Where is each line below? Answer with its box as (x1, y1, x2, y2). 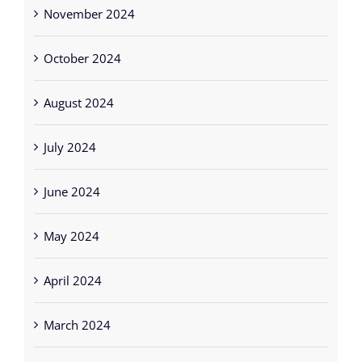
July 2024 (43, 125, 96, 142)
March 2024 (43, 303, 111, 320)
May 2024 (43, 214, 99, 231)
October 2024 (43, 36, 121, 53)
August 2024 (43, 81, 114, 98)
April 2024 (43, 259, 102, 276)
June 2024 (43, 170, 100, 187)
